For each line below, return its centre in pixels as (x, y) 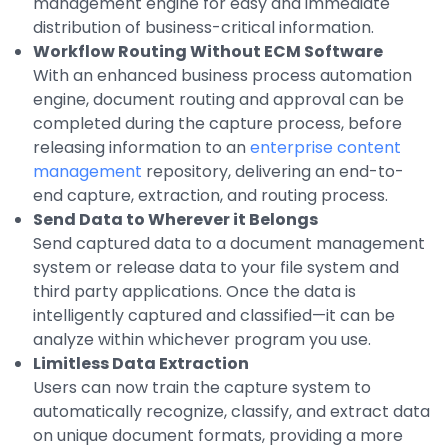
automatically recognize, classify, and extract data (231, 411)
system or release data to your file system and (216, 267)
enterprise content (325, 147)
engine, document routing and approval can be (218, 99)
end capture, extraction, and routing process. (212, 195)
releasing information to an (141, 147)
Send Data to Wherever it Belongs (175, 219)
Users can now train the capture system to (202, 387)
